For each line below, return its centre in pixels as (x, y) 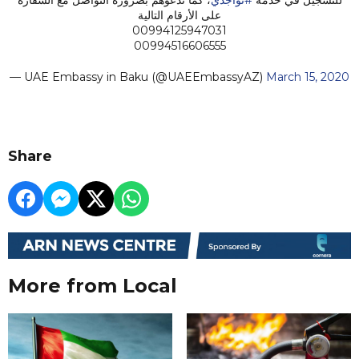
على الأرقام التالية (179, 15)
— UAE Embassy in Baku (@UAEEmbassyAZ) (138, 77)
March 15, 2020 (308, 77)
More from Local (93, 286)
